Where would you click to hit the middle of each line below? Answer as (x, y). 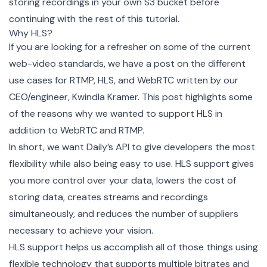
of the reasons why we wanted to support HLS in (116, 113)
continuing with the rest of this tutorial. (94, 18)
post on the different (200, 63)
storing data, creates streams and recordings (108, 197)
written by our (206, 80)
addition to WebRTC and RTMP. (77, 130)
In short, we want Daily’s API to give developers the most (132, 147)
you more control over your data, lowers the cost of (122, 180)
